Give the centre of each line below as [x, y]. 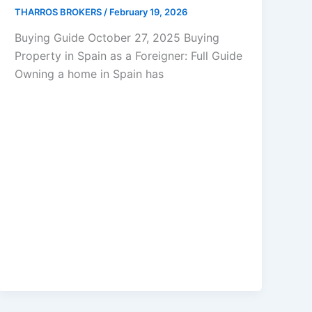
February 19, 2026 [149, 11]
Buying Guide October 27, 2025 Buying [117, 38]
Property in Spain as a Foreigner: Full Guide [129, 56]
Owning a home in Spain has [89, 74]
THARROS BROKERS [60, 11]
